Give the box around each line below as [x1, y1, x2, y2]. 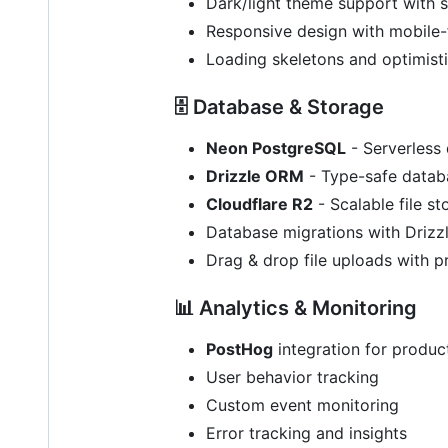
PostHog [206, 338, 273, 359]
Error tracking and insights [206, 422, 407, 443]
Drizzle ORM [206, 165, 304, 186]
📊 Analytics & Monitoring [174, 295, 417, 320]
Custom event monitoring [206, 394, 399, 415]
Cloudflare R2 [206, 193, 313, 214]
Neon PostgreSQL [206, 137, 346, 158]
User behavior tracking [206, 366, 379, 387]
